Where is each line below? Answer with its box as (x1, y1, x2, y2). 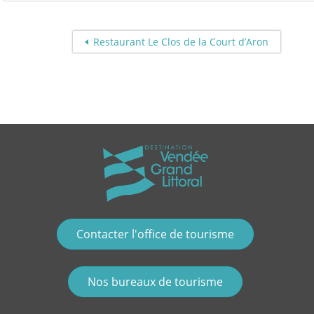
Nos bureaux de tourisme (88, 274, 224, 289)
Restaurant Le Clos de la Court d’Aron (93, 35, 268, 48)
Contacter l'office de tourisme (76, 226, 235, 242)
